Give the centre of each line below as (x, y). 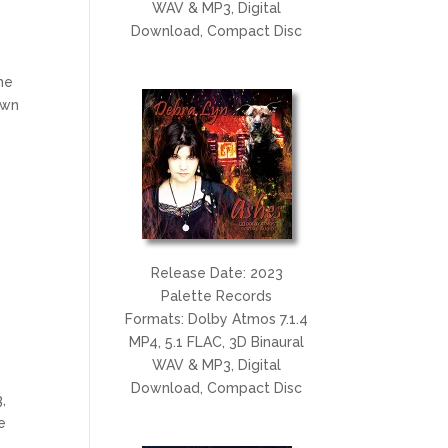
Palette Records (217, 295)
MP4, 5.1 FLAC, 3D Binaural (217, 341)
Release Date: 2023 (216, 272)
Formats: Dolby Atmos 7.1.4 (217, 318)
